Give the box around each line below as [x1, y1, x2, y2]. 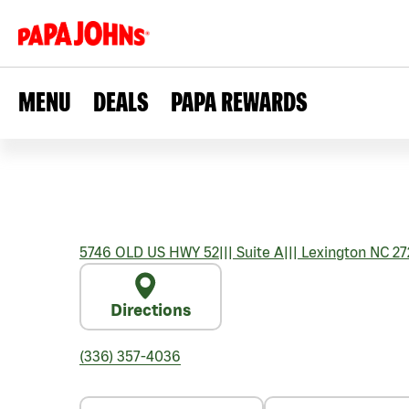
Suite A [233, 244, 284, 260]
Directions [110, 300, 191, 320]
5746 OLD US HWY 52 [79, 244, 219, 260]
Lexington [298, 244, 366, 260]
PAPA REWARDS [171, 86, 308, 117]
